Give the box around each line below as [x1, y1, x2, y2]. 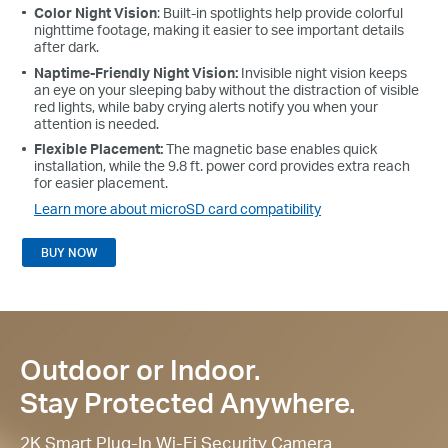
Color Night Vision [34, 3, 158, 21]
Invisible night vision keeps [241, 63, 408, 81]
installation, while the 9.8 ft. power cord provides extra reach [34, 157, 411, 175]
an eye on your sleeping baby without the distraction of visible [34, 80, 420, 98]
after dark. [34, 37, 100, 55]
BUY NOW [41, 244, 98, 261]
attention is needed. [34, 114, 160, 132]
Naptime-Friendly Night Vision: [34, 63, 242, 81]
